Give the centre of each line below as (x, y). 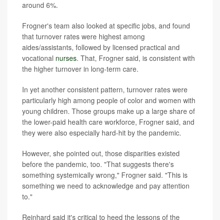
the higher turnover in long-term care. (80, 69)
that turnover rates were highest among (83, 36)
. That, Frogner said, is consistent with (136, 58)
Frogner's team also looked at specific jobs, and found (106, 25)
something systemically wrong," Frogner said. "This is (105, 175)
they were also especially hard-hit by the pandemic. (102, 132)
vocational (39, 58)
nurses (66, 58)
